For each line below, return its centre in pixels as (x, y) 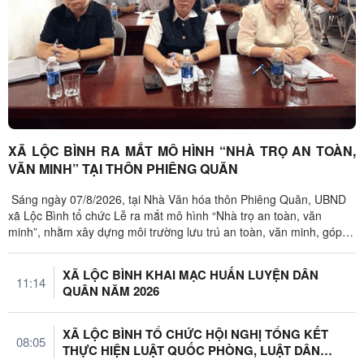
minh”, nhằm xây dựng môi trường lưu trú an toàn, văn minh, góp (175, 232)
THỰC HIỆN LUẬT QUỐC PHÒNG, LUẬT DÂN (191, 351)
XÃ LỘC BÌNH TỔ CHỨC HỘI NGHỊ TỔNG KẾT (195, 334)
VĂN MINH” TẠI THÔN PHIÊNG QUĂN (123, 169)
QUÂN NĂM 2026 (111, 291)
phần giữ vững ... (52, 248)
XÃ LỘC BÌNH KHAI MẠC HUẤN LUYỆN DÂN (191, 275)
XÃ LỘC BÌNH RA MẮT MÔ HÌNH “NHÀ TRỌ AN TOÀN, (182, 151)
